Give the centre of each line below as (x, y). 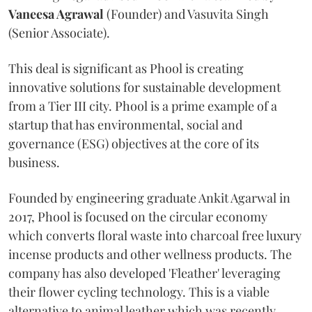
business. (34, 162)
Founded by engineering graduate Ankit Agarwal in (149, 197)
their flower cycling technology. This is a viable (139, 291)
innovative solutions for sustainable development (145, 87)
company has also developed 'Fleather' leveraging (145, 273)
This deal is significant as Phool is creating (126, 68)
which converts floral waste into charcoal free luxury (155, 235)
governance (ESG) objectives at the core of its (134, 143)
